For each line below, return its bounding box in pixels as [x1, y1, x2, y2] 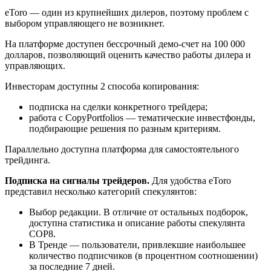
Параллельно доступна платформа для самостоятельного [5, 143, 239, 154]
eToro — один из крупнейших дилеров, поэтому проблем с [5, 7, 249, 18]
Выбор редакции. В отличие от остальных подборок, [29, 206, 248, 217]
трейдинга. [5, 154, 50, 165]
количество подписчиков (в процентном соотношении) [29, 250, 258, 261]
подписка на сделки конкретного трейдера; [29, 101, 207, 112]
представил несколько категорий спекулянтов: [5, 186, 197, 197]
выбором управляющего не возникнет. [5, 18, 165, 28]
